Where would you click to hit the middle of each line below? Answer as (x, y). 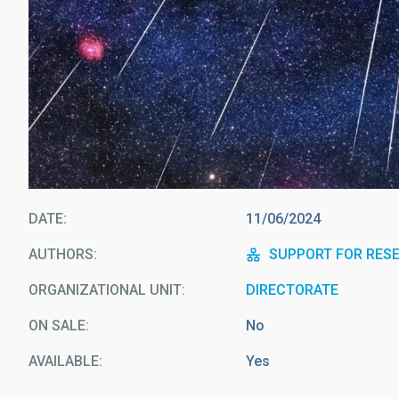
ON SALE (57, 326)
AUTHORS (61, 255)
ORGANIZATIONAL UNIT (105, 290)
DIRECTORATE (293, 290)
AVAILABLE (64, 362)
